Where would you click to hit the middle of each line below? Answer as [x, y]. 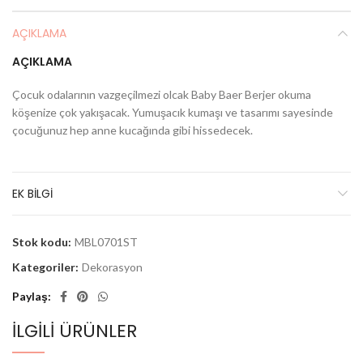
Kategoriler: [47, 267]
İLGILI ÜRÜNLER [75, 331]
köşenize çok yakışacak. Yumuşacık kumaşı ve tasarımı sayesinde [173, 113]
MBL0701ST [106, 242]
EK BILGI [32, 194]
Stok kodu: [43, 242]
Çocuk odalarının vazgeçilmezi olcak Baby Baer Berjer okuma [162, 95]
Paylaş [30, 297]
